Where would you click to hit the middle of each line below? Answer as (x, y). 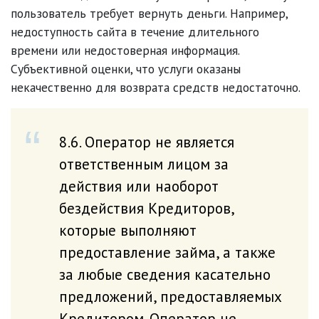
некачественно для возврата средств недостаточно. (156, 88)
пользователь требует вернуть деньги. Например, (149, 14)
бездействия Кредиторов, (146, 208)
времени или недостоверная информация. (125, 51)
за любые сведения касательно (164, 274)
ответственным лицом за (143, 163)
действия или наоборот (138, 185)
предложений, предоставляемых (170, 296)
